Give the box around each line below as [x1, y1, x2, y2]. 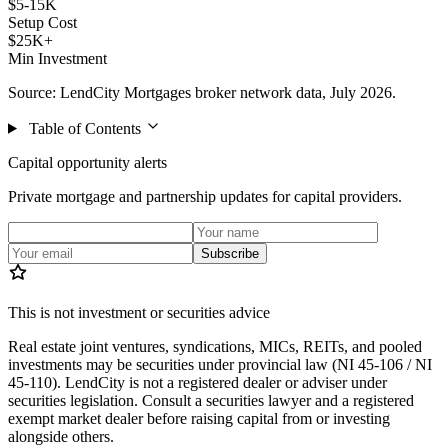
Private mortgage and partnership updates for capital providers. [8, 187, 402, 205]
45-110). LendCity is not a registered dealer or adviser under [8, 373, 387, 391]
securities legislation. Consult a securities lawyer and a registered [8, 391, 414, 409]
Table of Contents [28, 119, 141, 137]
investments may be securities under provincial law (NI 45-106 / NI [8, 355, 432, 373]
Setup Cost [8, 13, 77, 31]
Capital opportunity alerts [8, 153, 167, 171]
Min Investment [8, 49, 107, 67]
